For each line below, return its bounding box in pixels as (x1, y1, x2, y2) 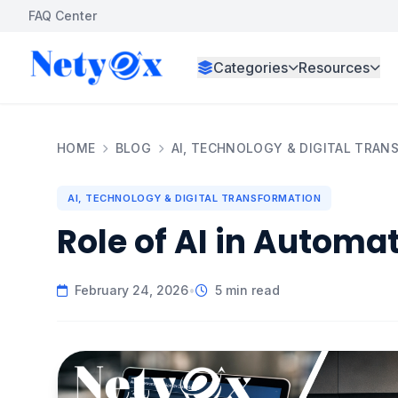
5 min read (215, 283, 280, 298)
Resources (298, 59, 370, 76)
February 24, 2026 (75, 283, 188, 298)
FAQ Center (28, 8, 97, 23)
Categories (213, 59, 289, 76)
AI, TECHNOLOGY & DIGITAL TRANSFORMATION (68, 192, 322, 204)
